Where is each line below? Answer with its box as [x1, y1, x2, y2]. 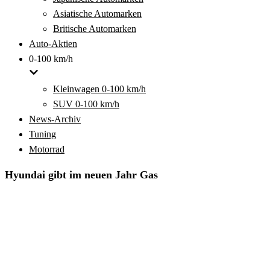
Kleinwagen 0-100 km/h [53, 84, 146, 94]
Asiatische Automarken [53, 8, 142, 19]
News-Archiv [29, 114, 81, 124]
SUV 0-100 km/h [53, 99, 119, 109]
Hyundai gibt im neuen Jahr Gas [5, 169, 158, 181]
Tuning [29, 129, 56, 139]
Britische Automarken [53, 24, 136, 34]
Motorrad [29, 144, 64, 154]
